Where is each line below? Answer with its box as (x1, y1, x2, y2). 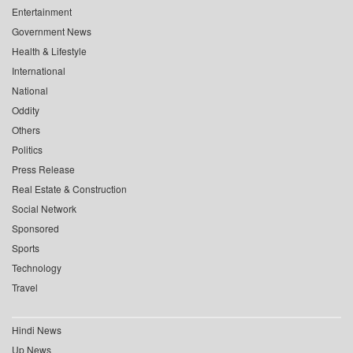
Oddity (12, 103, 39, 117)
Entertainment (12, 5, 72, 19)
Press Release (12, 162, 75, 176)
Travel (12, 281, 38, 295)
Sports (12, 241, 39, 255)
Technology (12, 261, 61, 275)
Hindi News (12, 323, 61, 337)
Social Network (12, 202, 76, 216)
